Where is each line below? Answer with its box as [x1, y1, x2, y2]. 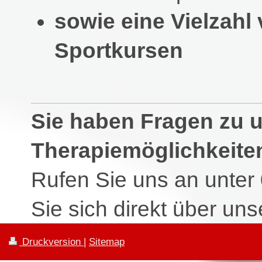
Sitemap [89, 236, 125, 247]
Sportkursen [54, 38, 183, 63]
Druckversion [19, 236, 84, 247]
